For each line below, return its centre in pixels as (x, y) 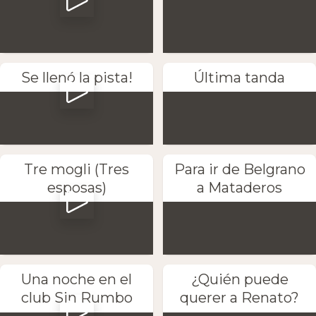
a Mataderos (239, 188)
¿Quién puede (239, 280)
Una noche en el (77, 280)
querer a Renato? (239, 298)
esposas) (77, 188)
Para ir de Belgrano (239, 170)
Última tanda (239, 78)
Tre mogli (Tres (77, 170)
